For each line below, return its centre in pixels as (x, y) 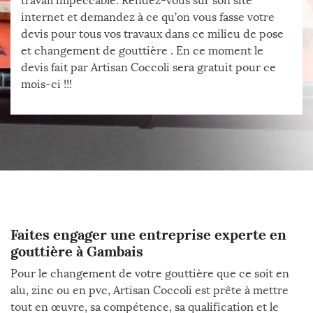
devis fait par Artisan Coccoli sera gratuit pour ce (148, 67)
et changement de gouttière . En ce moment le (142, 51)
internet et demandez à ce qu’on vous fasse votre (148, 17)
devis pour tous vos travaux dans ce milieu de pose (152, 34)
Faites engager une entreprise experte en (148, 234)
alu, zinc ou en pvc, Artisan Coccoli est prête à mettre (150, 290)
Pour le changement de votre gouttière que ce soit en (150, 274)
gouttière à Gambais (77, 251)
